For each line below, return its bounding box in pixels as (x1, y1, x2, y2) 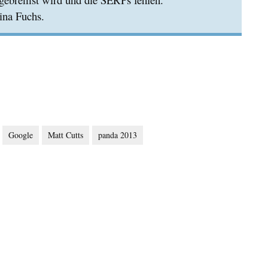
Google (8, 129, 33, 141)
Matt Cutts (48, 129, 83, 141)
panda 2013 (98, 129, 137, 141)
